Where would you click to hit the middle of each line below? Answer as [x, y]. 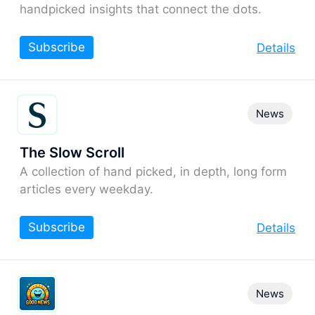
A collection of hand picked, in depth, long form [153, 171]
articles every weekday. [86, 189]
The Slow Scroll [72, 152]
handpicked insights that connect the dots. [141, 9]
